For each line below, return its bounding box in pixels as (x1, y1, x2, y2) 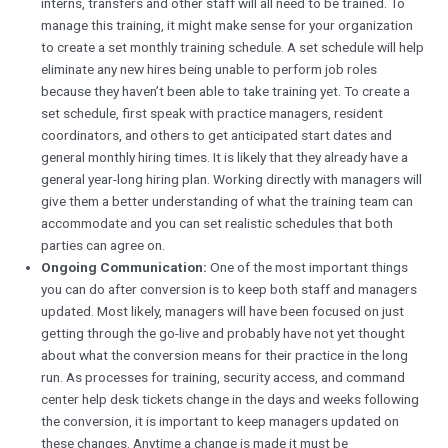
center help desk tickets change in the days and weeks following (41, 391, 420, 408)
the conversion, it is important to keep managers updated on (41, 413, 400, 430)
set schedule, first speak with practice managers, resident (41, 105, 384, 122)
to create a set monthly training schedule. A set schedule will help (41, 39, 425, 56)
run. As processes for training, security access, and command (41, 369, 406, 386)
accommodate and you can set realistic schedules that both (41, 215, 394, 232)
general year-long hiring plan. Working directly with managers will (41, 171, 423, 188)
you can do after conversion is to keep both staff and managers (41, 281, 418, 298)
